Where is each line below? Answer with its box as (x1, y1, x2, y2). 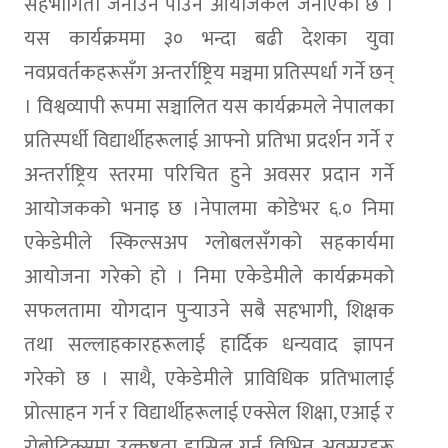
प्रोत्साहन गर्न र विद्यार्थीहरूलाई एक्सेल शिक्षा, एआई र (24, 395, 394, 430)
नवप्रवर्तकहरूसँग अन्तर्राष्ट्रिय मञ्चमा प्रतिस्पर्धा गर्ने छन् (24, 55, 394, 90)
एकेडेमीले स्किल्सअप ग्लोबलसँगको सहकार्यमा (24, 225, 394, 260)
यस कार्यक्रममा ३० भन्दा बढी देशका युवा (24, 21, 394, 56)
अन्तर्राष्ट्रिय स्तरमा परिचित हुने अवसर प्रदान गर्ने (24, 157, 394, 192)
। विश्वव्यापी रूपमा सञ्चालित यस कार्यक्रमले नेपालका (24, 89, 394, 124)
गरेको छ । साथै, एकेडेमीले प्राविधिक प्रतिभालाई (24, 361, 394, 396)
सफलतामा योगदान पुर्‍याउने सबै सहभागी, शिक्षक (24, 293, 394, 328)
